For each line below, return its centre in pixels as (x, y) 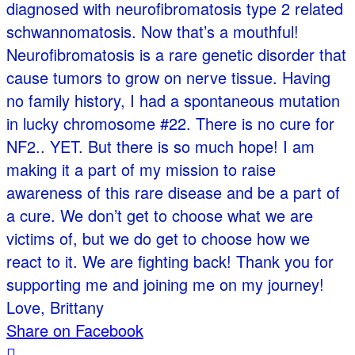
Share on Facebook (75, 330)
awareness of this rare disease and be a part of (173, 193)
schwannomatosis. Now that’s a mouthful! (153, 32)
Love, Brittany (55, 307)
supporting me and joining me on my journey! (165, 284)
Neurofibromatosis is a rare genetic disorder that (176, 55)
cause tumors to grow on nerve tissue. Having (168, 78)
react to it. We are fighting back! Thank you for (170, 261)
